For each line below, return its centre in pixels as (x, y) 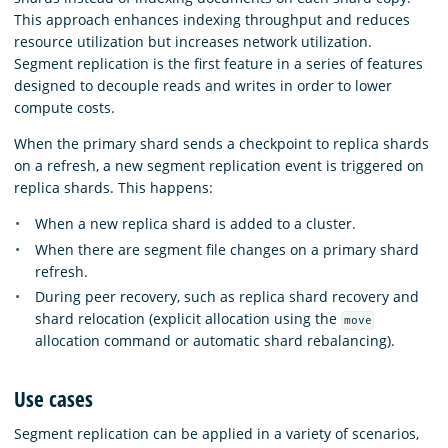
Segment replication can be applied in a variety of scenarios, (216, 433)
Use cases (53, 398)
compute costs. (64, 108)
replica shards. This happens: (113, 188)
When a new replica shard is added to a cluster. (195, 224)
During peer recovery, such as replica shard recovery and (227, 297)
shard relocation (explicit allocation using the (188, 319)
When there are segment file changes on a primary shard (227, 249)
